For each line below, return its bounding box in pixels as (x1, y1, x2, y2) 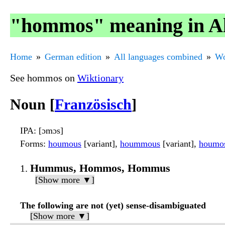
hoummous (120, 139, 160, 149)
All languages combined (114, 51, 202, 62)
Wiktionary (77, 72, 124, 83)
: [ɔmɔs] (34, 126, 63, 136)
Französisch (55, 96, 132, 113)
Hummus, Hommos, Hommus (30, 162, 170, 175)
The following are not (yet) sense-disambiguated (20, 200, 206, 211)
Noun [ (10, 96, 55, 113)
